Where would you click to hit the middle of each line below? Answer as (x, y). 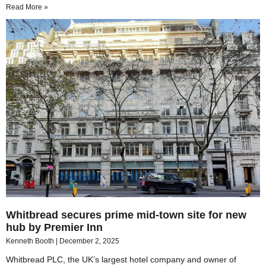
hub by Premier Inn (62, 227)
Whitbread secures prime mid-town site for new (126, 215)
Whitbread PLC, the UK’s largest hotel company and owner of (121, 259)
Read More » (27, 7)
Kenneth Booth (31, 241)
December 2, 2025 (89, 241)
